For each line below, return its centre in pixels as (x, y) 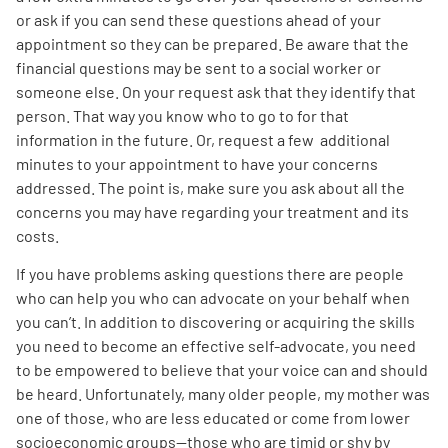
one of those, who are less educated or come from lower (213, 417)
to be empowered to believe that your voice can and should (222, 369)
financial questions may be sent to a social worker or (198, 67)
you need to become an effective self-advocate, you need (216, 345)
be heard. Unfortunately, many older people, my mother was (223, 393)
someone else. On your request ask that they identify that (216, 91)
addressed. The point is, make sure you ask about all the (210, 187)
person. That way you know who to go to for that (182, 115)
